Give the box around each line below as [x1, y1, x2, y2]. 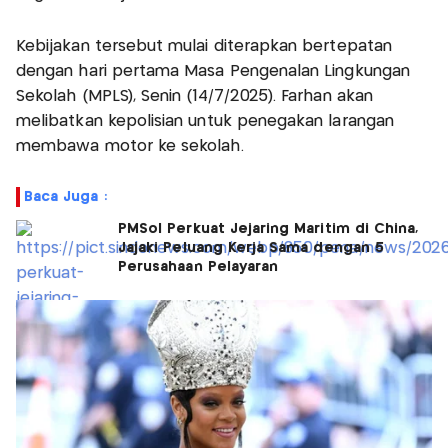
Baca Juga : [24, 189, 107, 204]
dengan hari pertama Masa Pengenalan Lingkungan [16, 63, 410, 79]
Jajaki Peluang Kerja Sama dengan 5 [118, 240, 384, 255]
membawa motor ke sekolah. [16, 138, 244, 154]
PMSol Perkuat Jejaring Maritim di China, [118, 221, 419, 236]
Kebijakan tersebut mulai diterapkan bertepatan [16, 38, 392, 54]
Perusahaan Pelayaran [118, 259, 279, 274]
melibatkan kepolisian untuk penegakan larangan [16, 113, 394, 129]
